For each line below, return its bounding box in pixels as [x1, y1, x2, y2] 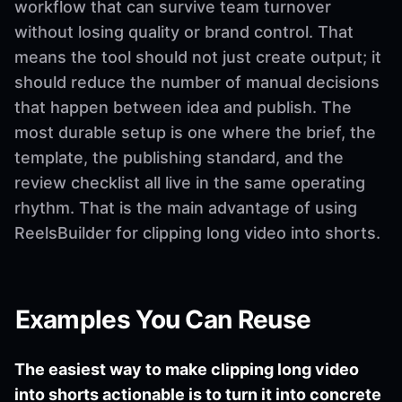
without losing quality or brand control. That [14, 22, 354, 41]
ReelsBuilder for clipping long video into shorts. [14, 223, 380, 242]
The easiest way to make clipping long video [14, 359, 359, 379]
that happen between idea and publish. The [14, 97, 352, 117]
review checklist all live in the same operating [14, 172, 365, 192]
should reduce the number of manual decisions [14, 72, 380, 92]
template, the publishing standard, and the [14, 147, 344, 167]
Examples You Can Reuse [14, 303, 311, 335]
